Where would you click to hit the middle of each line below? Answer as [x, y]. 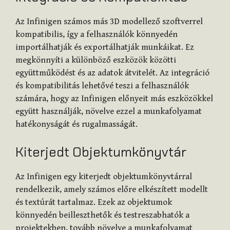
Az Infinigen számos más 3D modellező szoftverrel [109, 22]
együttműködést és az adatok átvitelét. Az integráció [112, 73]
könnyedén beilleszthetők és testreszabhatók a [102, 215]
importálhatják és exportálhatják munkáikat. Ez [105, 47]
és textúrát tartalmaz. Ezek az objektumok [94, 202]
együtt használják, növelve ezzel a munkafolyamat [109, 112]
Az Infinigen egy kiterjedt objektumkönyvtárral [104, 176]
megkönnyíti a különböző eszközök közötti [96, 60]
